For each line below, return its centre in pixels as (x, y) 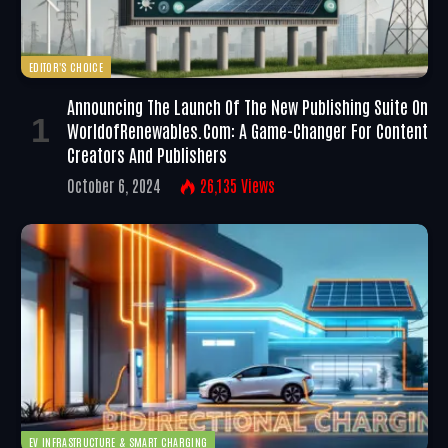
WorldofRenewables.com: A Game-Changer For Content (247, 130)
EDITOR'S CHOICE (66, 67)
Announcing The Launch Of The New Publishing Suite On (247, 106)
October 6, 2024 (114, 185)
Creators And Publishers (147, 154)
